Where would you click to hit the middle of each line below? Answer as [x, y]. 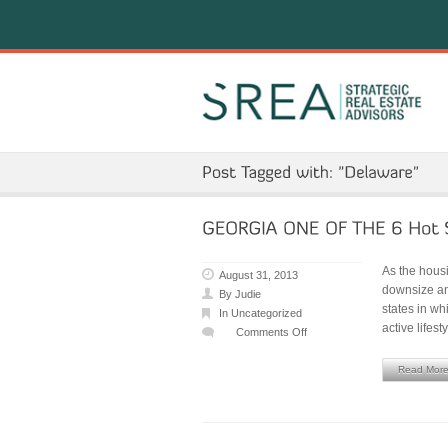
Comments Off [271, 332]
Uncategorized [266, 313]
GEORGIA [278, 370]
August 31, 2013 [258, 275]
